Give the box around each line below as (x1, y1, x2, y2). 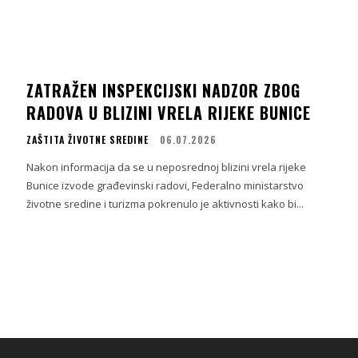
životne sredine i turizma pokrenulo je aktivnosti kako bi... (26, 197, 304, 212)
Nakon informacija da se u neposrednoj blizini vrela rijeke (26, 160, 307, 175)
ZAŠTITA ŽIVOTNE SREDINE (26, 133, 149, 147)
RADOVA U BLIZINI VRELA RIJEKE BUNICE (26, 101, 312, 125)
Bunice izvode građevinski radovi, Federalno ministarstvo (26, 178, 304, 193)
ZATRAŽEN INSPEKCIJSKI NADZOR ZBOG (26, 78, 301, 103)
